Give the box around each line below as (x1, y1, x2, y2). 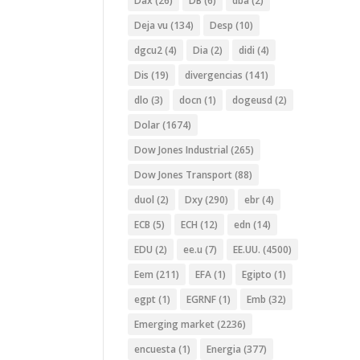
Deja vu (134, 18, 169, 33)
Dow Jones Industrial (134, 143, 229, 157)
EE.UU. (233, 243, 261, 257)
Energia (207, 342, 242, 357)
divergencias (185, 68, 243, 83)
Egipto (242, 268, 272, 282)
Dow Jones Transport (134, 168, 233, 182)
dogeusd (232, 93, 273, 108)
